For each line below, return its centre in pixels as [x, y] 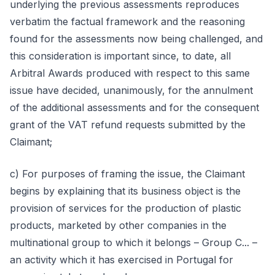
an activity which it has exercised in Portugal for [122, 260]
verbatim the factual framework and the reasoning [127, 21]
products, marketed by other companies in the [118, 225]
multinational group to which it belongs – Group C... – [134, 242]
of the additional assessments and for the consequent [134, 107]
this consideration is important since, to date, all [120, 56]
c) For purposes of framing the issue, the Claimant [127, 174]
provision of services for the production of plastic [126, 208]
